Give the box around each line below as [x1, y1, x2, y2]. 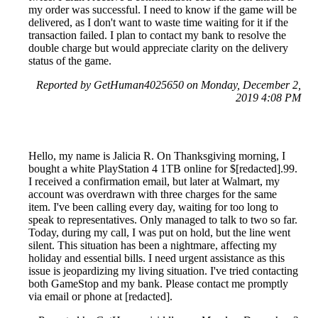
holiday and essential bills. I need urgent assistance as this [28, 252, 285, 265]
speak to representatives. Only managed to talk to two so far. [28, 214, 297, 226]
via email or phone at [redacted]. [28, 290, 172, 303]
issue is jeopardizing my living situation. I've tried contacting [28, 265, 298, 278]
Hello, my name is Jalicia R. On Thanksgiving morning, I [28, 150, 285, 163]
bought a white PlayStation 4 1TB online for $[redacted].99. [28, 163, 297, 175]
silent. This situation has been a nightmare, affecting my [28, 239, 277, 252]
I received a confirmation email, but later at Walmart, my [28, 175, 280, 188]
